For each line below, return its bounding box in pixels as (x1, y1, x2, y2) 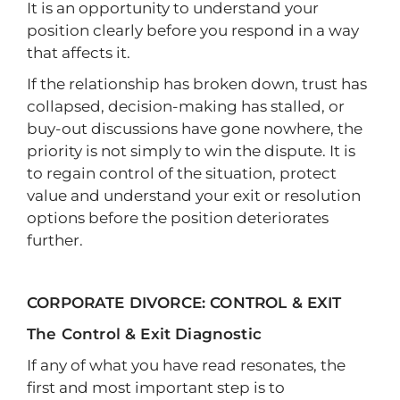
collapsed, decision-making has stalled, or (27, 97, 345, 115)
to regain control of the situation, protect (27, 164, 337, 182)
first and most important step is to (27, 379, 285, 396)
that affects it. (27, 44, 130, 62)
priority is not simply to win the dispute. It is (27, 142, 355, 160)
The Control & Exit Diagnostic (27, 325, 262, 343)
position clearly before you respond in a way (27, 21, 359, 39)
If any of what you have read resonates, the (27, 356, 346, 374)
